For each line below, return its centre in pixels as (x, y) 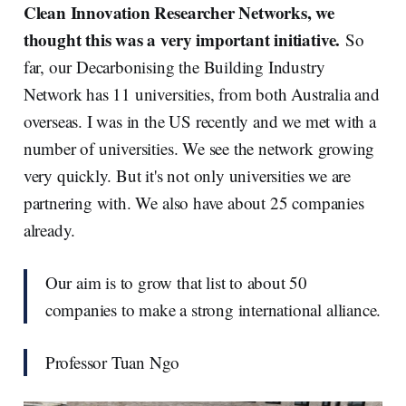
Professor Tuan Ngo (112, 362)
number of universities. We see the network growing (199, 149)
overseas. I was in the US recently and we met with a (199, 121)
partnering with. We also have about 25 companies (193, 203)
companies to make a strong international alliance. (213, 310)
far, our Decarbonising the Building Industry (174, 67)
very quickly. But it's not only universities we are (187, 176)
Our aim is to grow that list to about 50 (176, 283)
